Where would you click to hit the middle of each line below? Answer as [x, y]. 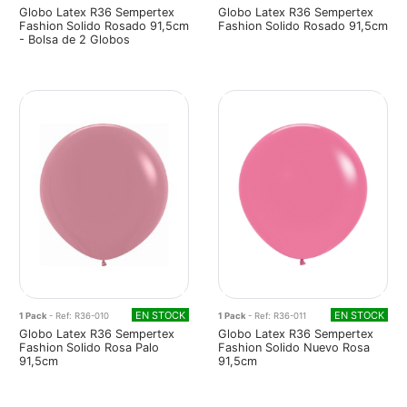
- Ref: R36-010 [79, 315]
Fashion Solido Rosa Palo [89, 347]
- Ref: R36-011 [277, 315]
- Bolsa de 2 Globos [74, 40]
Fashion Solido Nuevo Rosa [294, 347]
